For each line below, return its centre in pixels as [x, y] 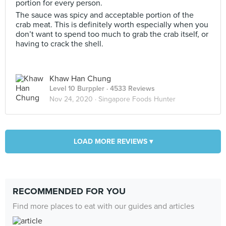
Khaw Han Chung [80, 79]
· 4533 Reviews [130, 89]
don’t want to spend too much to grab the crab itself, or [112, 34]
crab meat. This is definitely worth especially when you [112, 25]
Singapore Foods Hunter [137, 99]
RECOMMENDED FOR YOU [69, 191]
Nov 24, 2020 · [74, 99]
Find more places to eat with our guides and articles [103, 206]
